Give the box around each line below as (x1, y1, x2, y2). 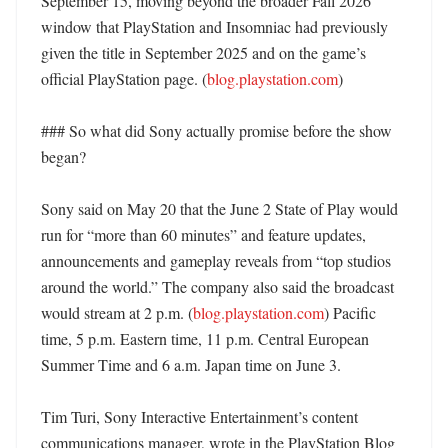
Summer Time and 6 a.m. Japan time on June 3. (41, 354, 345, 375)
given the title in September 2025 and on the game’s (41, 42, 366, 63)
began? (41, 146, 86, 167)
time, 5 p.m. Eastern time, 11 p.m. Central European (41, 328, 369, 349)
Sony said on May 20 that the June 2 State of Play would (41, 198, 398, 219)
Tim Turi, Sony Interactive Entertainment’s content (41, 406, 358, 427)
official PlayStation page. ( (41, 68, 207, 89)
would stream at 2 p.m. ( (41, 302, 193, 323)
